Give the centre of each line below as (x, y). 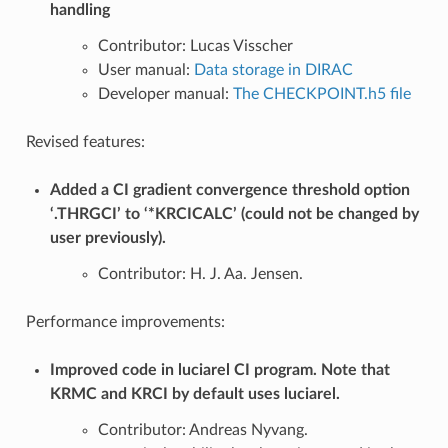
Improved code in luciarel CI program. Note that (219, 369)
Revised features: (85, 141)
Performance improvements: (125, 321)
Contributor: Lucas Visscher (195, 45)
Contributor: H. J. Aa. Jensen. (200, 273)
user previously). (107, 237)
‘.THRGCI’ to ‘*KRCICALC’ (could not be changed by (234, 213)
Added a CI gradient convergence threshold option (229, 189)
